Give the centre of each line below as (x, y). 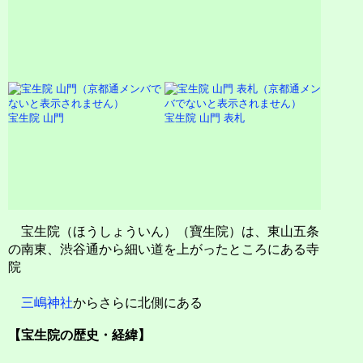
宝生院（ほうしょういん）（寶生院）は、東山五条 (164, 231)
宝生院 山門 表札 (205, 118)
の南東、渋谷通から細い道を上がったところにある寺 (164, 249)
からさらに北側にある (138, 303)
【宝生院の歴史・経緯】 (79, 335)
